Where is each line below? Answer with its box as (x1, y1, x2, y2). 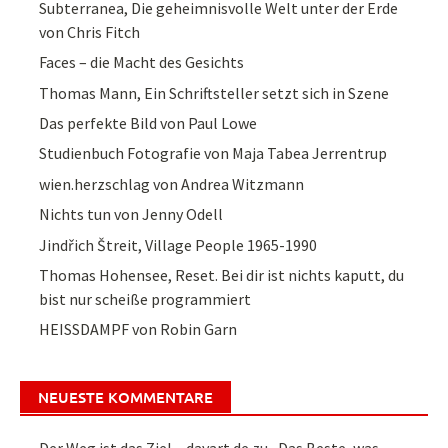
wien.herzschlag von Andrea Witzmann (39, 173, 305, 194)
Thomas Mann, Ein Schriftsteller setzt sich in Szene (39, 82, 390, 103)
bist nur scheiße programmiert (39, 289, 252, 309)
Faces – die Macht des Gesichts (39, 52, 245, 73)
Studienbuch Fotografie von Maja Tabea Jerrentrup (39, 143, 388, 164)
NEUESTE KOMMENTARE (38, 387, 213, 408)
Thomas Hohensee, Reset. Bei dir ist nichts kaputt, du (39, 265, 405, 285)
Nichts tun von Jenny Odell (39, 204, 224, 225)
